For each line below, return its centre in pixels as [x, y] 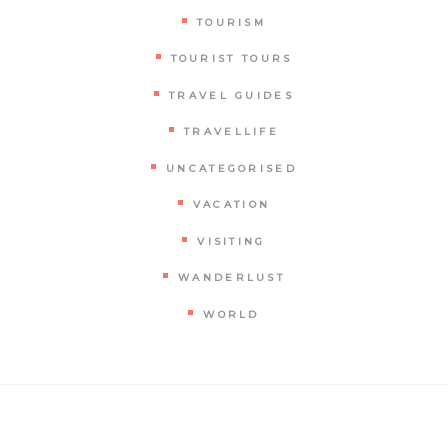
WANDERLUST [231, 278]
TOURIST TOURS [231, 59]
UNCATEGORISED [231, 168]
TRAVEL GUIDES [231, 95]
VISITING [231, 241]
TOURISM [231, 22]
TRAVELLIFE [231, 132]
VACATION [231, 205]
